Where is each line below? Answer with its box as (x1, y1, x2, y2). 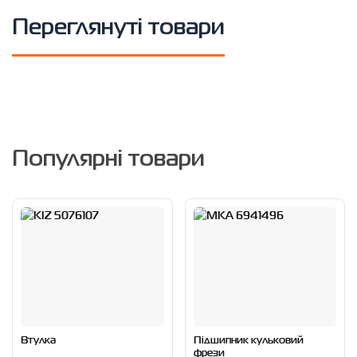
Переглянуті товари (12, 18, 225, 38)
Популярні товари (12, 149, 205, 170)
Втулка (21, 331, 56, 347)
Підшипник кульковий (193, 331, 304, 347)
